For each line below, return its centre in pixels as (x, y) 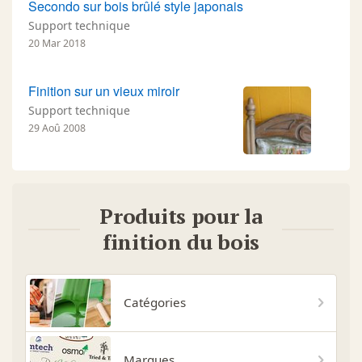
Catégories (155, 303)
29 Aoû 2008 (57, 128)
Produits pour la (181, 215)
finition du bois (181, 241)
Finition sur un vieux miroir (104, 90)
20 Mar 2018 (57, 43)
